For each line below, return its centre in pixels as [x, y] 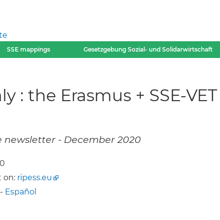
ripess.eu [35, 178]
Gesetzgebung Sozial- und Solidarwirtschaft [148, 49]
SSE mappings [29, 49]
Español [21, 192]
